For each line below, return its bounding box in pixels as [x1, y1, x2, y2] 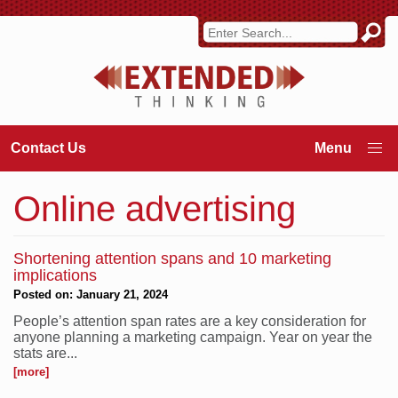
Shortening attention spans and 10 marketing [13, 249, 331, 267]
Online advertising [13, 188, 296, 228]
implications [13, 266, 97, 284]
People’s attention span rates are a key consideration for [13, 313, 366, 329]
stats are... [13, 345, 77, 361]
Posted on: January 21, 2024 [13, 287, 168, 301]
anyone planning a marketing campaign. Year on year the [13, 329, 372, 345]
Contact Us [11, 139, 86, 155]
